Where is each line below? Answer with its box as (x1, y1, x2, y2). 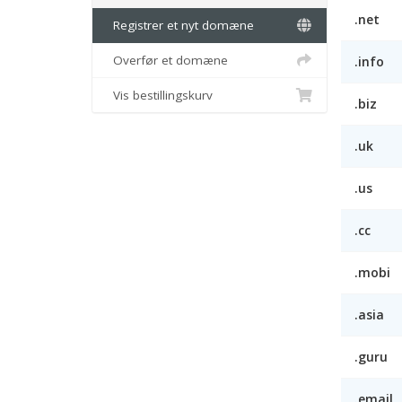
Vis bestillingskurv (106, 87, 213, 103)
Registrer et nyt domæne (106, 17, 254, 33)
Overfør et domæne (106, 52, 228, 68)
